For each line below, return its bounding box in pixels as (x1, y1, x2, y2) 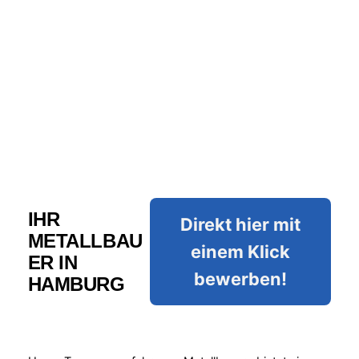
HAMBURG (27, 272, 125, 295)
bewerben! (194, 268, 288, 289)
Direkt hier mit (180, 213, 301, 235)
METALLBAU (27, 229, 143, 252)
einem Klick (191, 240, 291, 262)
